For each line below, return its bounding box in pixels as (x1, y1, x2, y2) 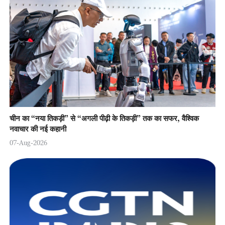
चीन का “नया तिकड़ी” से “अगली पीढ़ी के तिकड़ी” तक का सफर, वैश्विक (9, 114, 199, 123)
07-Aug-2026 (9, 139, 47, 147)
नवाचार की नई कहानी (9, 124, 66, 134)
